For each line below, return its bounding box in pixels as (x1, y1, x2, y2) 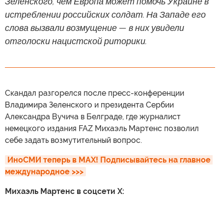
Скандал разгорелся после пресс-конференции (5, 88, 184, 98)
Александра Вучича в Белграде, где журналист (5, 111, 181, 121)
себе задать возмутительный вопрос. (5, 135, 142, 145)
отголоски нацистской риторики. (5, 35, 147, 46)
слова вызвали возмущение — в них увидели (5, 22, 184, 33)
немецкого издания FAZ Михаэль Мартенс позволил (5, 123, 199, 133)
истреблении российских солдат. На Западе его (5, 9, 206, 20)
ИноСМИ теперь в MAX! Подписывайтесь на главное (7, 155, 211, 165)
